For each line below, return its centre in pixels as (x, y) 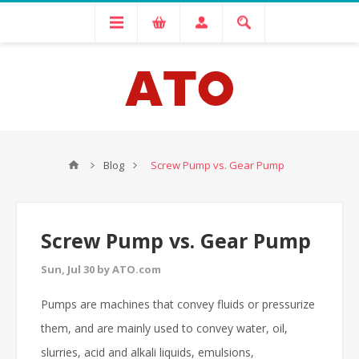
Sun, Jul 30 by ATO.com (101, 269)
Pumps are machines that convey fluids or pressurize (178, 304)
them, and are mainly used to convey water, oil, (164, 328)
